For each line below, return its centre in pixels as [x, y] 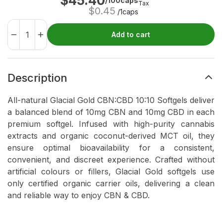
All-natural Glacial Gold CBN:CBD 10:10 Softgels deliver [111, 100]
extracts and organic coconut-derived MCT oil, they [111, 136]
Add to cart [131, 35]
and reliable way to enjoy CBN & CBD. [79, 195]
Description [37, 78]
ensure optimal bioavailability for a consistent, [111, 148]
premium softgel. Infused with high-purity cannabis [111, 124]
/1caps [127, 11]
